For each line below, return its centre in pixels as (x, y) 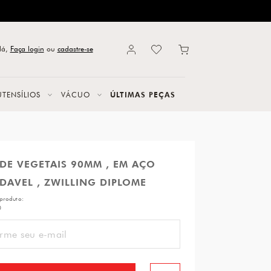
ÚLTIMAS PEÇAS (142, 94)
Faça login (27, 48)
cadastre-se (75, 48)
